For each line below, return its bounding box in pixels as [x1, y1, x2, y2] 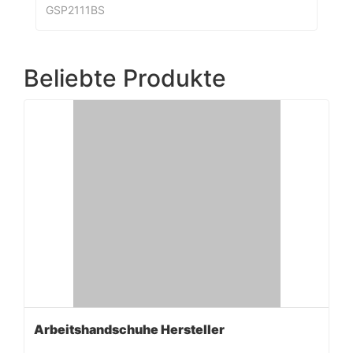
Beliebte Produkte [24, 64, 226, 93]
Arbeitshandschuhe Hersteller [34, 321, 225, 338]
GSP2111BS [46, 3, 105, 17]
